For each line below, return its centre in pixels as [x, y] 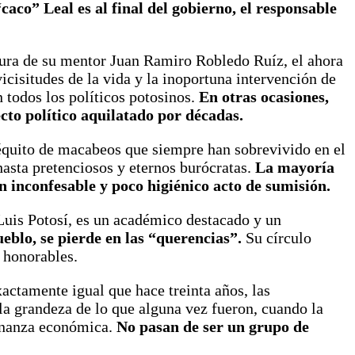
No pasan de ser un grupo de [213, 327]
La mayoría [295, 168]
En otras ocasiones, [264, 97]
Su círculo [277, 238]
